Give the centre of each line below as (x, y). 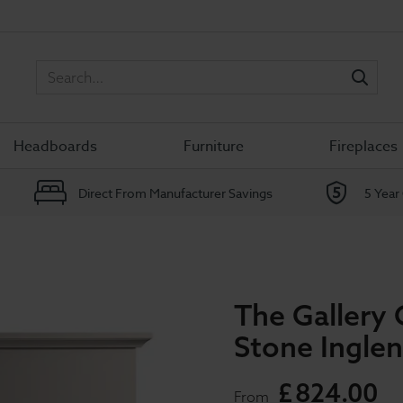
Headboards (56, 146)
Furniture (213, 146)
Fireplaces (363, 146)
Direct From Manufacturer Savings (175, 193)
